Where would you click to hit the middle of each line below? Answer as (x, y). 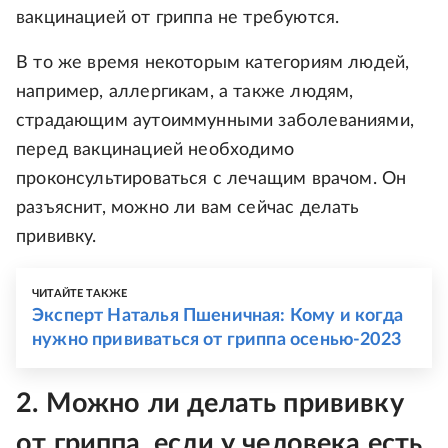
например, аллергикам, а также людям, (185, 92)
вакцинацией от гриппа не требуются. (178, 18)
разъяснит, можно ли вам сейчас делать (188, 208)
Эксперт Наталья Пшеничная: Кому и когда (218, 316)
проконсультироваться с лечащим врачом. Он (211, 179)
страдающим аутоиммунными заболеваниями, (215, 121)
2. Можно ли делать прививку (210, 404)
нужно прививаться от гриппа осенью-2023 (217, 340)
